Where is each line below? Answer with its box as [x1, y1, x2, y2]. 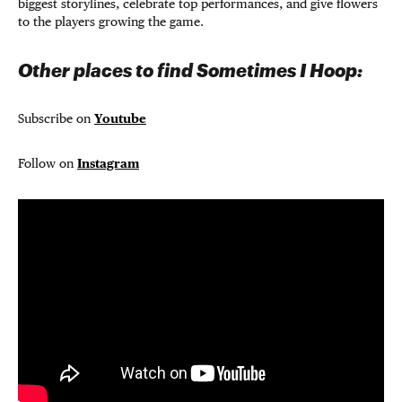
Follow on [18, 156, 77, 170]
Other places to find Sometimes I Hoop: [18, 59, 367, 81]
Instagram [77, 156, 139, 170]
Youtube [94, 111, 146, 126]
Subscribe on [18, 111, 94, 126]
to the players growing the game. [18, 14, 207, 29]
